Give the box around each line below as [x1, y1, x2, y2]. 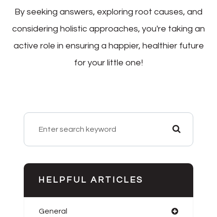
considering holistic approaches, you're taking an [12, 24, 205, 33]
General [39, 207, 67, 215]
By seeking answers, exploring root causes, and [15, 7, 202, 16]
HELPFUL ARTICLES [38, 175, 143, 185]
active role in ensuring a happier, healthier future [13, 41, 204, 50]
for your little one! [74, 58, 143, 67]
